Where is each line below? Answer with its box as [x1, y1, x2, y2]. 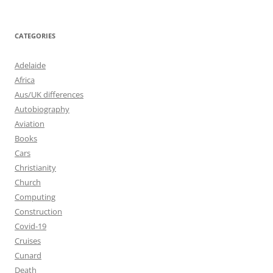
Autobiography [15, 104, 69, 115]
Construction [15, 206, 62, 217]
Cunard [15, 250, 41, 261]
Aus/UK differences [15, 89, 83, 100]
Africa [15, 74, 35, 85]
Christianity [15, 162, 56, 173]
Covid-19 [15, 221, 46, 232]
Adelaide [15, 60, 46, 71]
